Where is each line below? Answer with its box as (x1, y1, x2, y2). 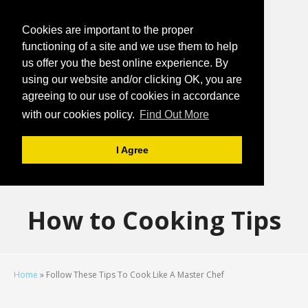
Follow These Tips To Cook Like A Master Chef (46, 268, 224, 280)
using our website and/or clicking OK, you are (22, 74, 242, 85)
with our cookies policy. (22, 109, 137, 121)
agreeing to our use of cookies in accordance (22, 90, 240, 102)
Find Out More (140, 109, 210, 121)
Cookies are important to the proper (22, 24, 193, 36)
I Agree (115, 144, 148, 156)
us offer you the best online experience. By (22, 57, 228, 69)
